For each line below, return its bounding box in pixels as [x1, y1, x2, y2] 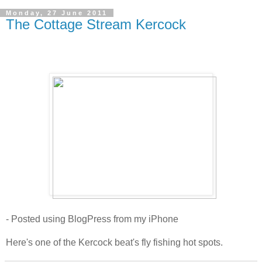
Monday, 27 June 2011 [6, 9, 108, 17]
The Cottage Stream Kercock [6, 16, 186, 33]
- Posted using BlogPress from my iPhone [6, 214, 178, 224]
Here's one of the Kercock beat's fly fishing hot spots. [6, 237, 223, 247]
